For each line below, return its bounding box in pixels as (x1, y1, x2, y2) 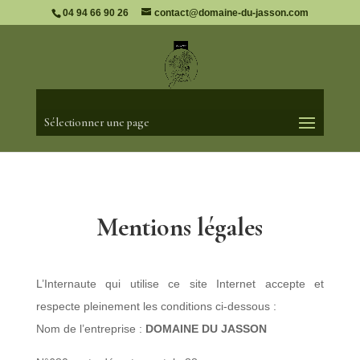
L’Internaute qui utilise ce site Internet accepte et (35, 277, 325, 290)
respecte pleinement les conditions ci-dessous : (35, 300, 276, 313)
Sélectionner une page (43, 116, 149, 129)
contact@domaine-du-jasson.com (153, 7, 309, 18)
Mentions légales (96, 211, 264, 243)
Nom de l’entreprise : (35, 322, 145, 335)
